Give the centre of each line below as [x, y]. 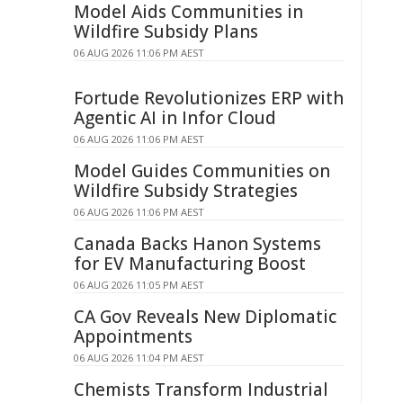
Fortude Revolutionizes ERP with [209, 98]
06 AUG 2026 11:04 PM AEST [139, 358]
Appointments [133, 336]
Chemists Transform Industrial [201, 390]
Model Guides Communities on [202, 171]
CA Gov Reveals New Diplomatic [205, 317]
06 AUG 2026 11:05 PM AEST [139, 285]
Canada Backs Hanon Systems [197, 244]
